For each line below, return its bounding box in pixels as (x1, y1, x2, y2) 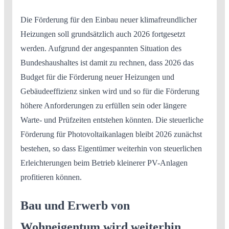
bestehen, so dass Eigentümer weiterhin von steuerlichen (20, 144, 202, 153)
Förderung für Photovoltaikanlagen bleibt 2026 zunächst (20, 129, 202, 139)
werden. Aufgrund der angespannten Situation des (20, 43, 181, 53)
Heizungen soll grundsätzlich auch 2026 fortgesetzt (20, 29, 185, 38)
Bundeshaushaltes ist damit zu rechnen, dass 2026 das (20, 58, 194, 67)
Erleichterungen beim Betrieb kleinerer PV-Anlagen (20, 158, 188, 167)
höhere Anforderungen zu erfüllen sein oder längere (20, 101, 187, 110)
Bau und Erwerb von (20, 198, 130, 212)
